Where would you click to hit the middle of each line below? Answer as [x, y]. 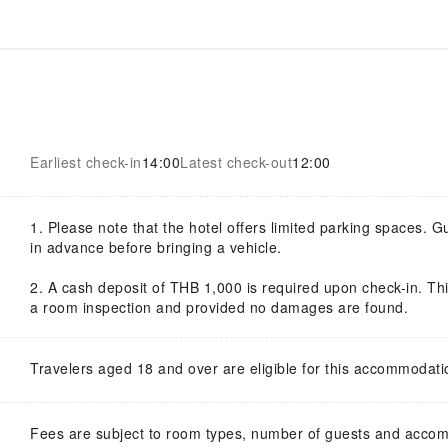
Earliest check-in [86, 161]
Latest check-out [236, 161]
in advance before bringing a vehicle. [156, 246]
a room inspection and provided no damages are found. [219, 306]
